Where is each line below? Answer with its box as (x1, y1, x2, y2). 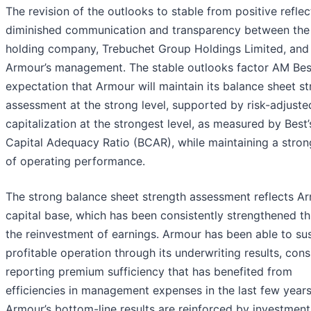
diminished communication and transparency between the (6, 23, 310, 37)
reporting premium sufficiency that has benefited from (6, 264, 292, 279)
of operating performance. (6, 154, 145, 169)
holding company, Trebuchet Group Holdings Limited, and (6, 42, 309, 56)
